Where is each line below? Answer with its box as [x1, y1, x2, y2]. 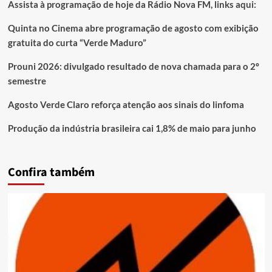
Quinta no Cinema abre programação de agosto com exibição [7, 22, 259, 34]
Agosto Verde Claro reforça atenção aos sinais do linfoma [7, 99, 244, 110]
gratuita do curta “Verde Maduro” [7, 37, 146, 49]
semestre [7, 75, 46, 87]
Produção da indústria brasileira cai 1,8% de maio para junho [7, 123, 256, 134]
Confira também [7, 164, 95, 182]
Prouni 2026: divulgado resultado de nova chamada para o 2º [7, 61, 259, 72]
